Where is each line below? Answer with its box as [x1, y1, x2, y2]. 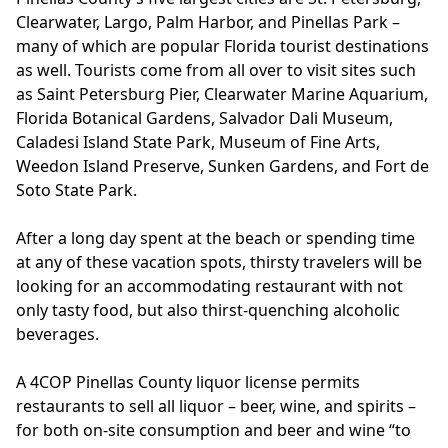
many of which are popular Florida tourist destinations [16, 35, 429, 57]
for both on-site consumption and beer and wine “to [16, 419, 411, 441]
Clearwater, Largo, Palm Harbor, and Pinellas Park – [16, 11, 400, 33]
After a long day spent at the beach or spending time [16, 227, 415, 249]
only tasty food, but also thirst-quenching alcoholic [16, 299, 400, 321]
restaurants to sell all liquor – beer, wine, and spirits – [16, 395, 416, 417]
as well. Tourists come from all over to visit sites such [16, 59, 416, 81]
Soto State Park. [16, 179, 141, 201]
